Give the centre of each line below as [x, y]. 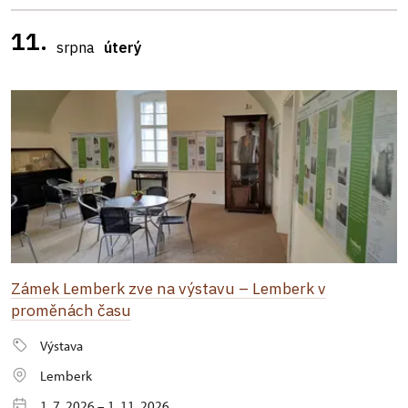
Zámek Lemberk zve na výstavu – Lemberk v [168, 288]
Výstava [61, 346]
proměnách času [71, 310]
